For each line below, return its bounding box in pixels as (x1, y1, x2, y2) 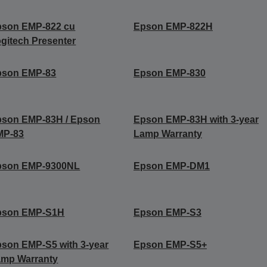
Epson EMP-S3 (133, 207, 201, 218)
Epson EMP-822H (133, 21, 213, 32)
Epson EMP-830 (133, 67, 206, 78)
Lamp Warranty (133, 128, 202, 139)
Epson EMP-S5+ (133, 239, 207, 250)
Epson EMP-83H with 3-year (133, 114, 259, 125)
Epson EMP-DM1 (133, 160, 210, 171)
